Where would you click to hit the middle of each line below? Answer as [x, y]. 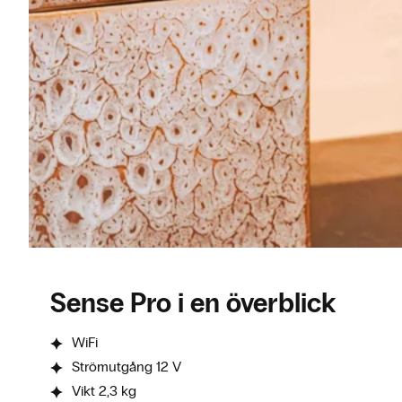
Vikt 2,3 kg [104, 391]
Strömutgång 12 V [127, 367]
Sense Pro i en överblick [193, 303]
